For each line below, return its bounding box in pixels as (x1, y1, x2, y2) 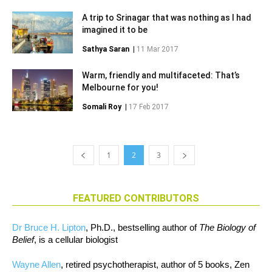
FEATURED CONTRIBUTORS (73, 192, 199, 204)
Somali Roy (82, 103, 121, 111)
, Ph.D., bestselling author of (86, 222, 199, 233)
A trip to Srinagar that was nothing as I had (82, 13, 251, 22)
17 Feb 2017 (129, 103, 169, 111)
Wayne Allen (12, 259, 61, 270)
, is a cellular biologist (34, 234, 118, 245)
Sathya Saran (82, 45, 129, 53)
